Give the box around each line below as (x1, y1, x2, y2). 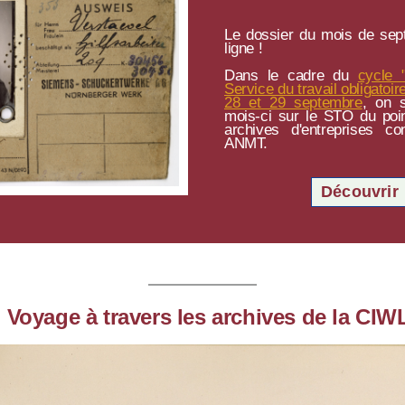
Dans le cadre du (224, 67, 358, 84)
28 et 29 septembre (224, 94, 363, 111)
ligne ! (224, 40, 263, 57)
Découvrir (321, 183, 399, 201)
